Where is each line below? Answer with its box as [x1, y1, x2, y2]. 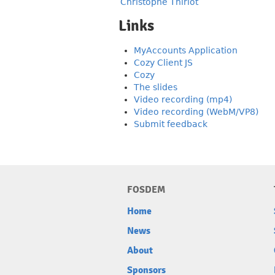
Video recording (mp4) [134, 95, 232, 104]
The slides [134, 82, 177, 92]
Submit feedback [134, 119, 207, 129]
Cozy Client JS [134, 58, 193, 68]
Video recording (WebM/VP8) [134, 107, 258, 117]
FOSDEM [127, 184, 165, 196]
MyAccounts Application [134, 45, 238, 55]
